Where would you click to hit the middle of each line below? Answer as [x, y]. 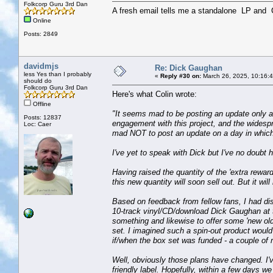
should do [38, 80]
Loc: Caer [37, 124]
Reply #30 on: [181, 76]
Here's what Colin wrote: [154, 94]
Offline [41, 104]
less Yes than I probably [58, 74]
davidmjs [41, 66]
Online [41, 20]
